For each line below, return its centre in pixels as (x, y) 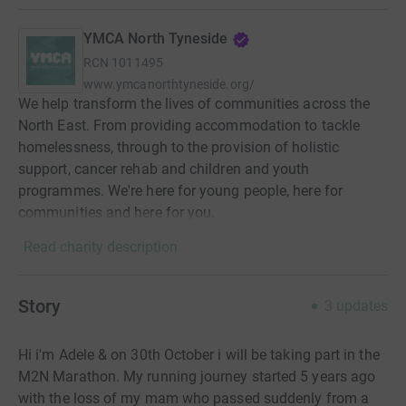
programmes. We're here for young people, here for (180, 191)
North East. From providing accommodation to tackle (189, 126)
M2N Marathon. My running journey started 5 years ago (197, 377)
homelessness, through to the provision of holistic (179, 148)
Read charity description (101, 247)
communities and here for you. (117, 213)
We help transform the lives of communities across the (194, 104)
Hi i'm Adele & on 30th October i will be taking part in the (199, 355)
